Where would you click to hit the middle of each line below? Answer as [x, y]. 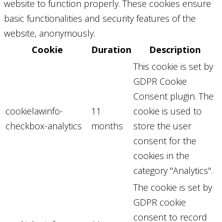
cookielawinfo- [34, 111]
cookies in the [161, 155]
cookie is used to [167, 111]
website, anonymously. [50, 33]
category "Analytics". [173, 170]
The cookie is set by [173, 187]
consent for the [165, 140]
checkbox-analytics [44, 126]
